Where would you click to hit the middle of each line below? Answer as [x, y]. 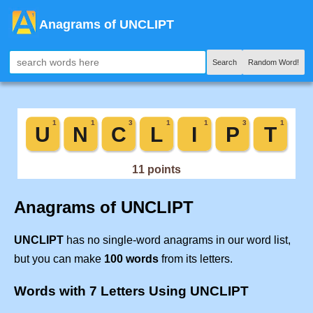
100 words [131, 259]
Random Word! [274, 62]
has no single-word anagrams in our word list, [177, 240]
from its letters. [196, 259]
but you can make [59, 259]
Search [225, 62]
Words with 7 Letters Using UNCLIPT [131, 291]
